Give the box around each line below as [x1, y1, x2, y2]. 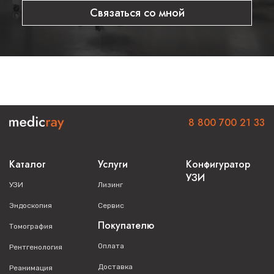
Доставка [97, 262, 133, 271]
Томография [9, 222, 53, 231]
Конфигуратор [186, 157, 251, 171]
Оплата [97, 242, 124, 250]
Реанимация [9, 264, 53, 272]
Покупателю [97, 218, 154, 232]
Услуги [97, 157, 128, 171]
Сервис [97, 201, 124, 210]
